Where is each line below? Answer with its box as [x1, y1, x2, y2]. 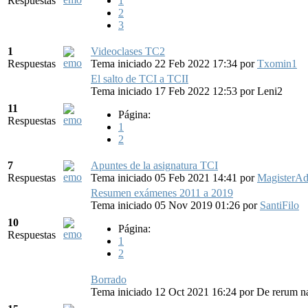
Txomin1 [257, 57, 297, 69]
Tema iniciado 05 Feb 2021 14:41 [91, 171, 240, 184]
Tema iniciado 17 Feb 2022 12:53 [91, 85, 240, 97]
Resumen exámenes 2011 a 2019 [91, 186, 233, 199]
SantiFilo [260, 199, 299, 211]
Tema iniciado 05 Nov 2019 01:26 [91, 199, 243, 211]
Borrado [91, 273, 126, 285]
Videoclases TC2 [91, 45, 165, 57]
